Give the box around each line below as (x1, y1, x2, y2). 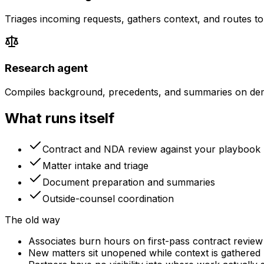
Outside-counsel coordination (42, 192, 174, 204)
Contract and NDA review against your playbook (42, 143, 260, 155)
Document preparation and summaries (42, 176, 215, 188)
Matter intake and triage (42, 159, 148, 171)
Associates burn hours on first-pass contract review (28, 235, 263, 247)
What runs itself (5, 109, 114, 127)
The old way (5, 213, 60, 226)
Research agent (5, 61, 88, 75)
